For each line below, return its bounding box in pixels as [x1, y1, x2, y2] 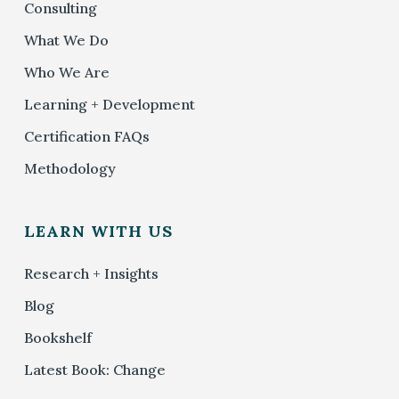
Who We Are [23, 62, 110, 81]
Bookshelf [23, 328, 92, 346]
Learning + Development [23, 94, 195, 113]
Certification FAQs [23, 126, 150, 145]
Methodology [23, 159, 116, 177]
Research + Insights [23, 264, 159, 282]
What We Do [23, 30, 109, 49]
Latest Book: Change [23, 360, 166, 379]
